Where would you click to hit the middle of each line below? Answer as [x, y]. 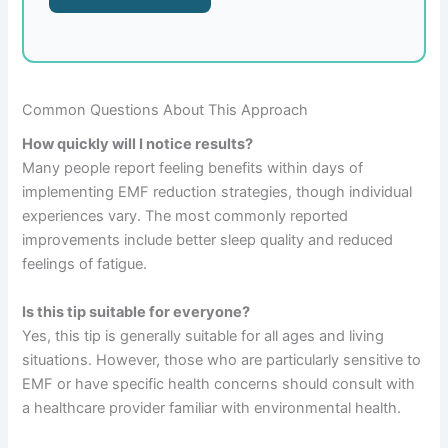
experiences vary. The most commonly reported [185, 216]
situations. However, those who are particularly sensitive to [222, 359]
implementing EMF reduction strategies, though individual [217, 192]
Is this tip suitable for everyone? [136, 311]
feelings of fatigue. [85, 264]
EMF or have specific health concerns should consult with [219, 383]
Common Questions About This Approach [165, 110]
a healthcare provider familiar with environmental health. [212, 407]
